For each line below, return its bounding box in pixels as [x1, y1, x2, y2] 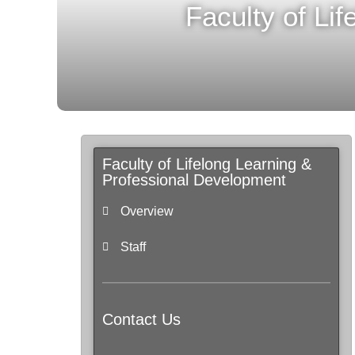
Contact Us [102, 310, 181, 328]
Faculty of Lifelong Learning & [102, 155, 311, 174]
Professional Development [102, 171, 286, 189]
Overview [120, 204, 174, 219]
